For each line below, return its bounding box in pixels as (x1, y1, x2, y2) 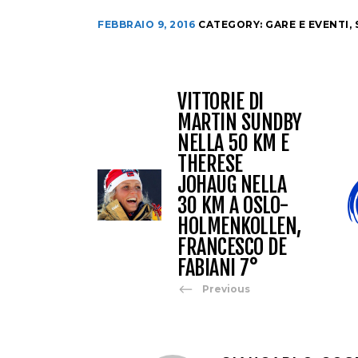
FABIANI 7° (177, 255, 257, 281)
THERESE (177, 151, 243, 177)
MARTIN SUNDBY (177, 109, 302, 136)
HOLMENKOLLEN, (177, 213, 301, 240)
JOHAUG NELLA (177, 172, 286, 198)
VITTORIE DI (177, 89, 264, 115)
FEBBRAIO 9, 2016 (97, 18, 195, 31)
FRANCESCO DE (177, 234, 286, 261)
